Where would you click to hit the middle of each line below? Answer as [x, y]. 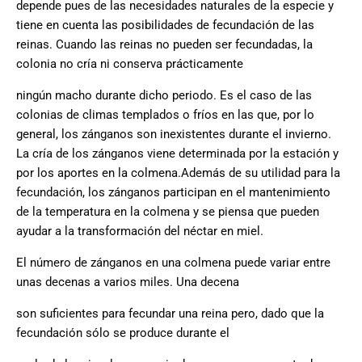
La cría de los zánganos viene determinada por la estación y [177, 154]
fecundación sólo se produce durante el [123, 333]
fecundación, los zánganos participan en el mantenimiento [173, 193]
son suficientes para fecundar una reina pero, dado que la [170, 314]
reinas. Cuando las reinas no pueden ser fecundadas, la [164, 45]
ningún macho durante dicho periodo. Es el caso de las [164, 96]
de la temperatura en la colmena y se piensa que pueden [168, 212]
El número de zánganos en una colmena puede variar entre [173, 263]
